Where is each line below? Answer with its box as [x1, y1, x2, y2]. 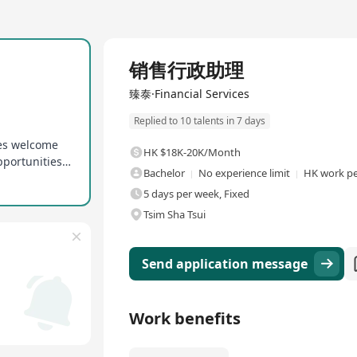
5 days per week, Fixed [143, 186, 249, 202]
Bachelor [143, 166, 185, 181]
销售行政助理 [129, 57, 244, 83]
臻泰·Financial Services [129, 86, 249, 101]
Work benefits [129, 308, 241, 330]
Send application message [142, 255, 308, 273]
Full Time [108, 41, 148, 55]
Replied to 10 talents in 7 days [134, 114, 265, 128]
